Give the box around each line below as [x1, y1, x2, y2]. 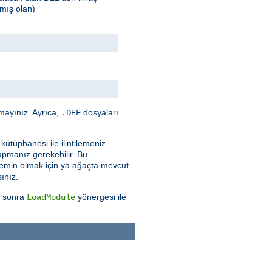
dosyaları [81, 107, 118, 117]
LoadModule [27, 192, 75, 202]
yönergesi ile [75, 191, 126, 202]
